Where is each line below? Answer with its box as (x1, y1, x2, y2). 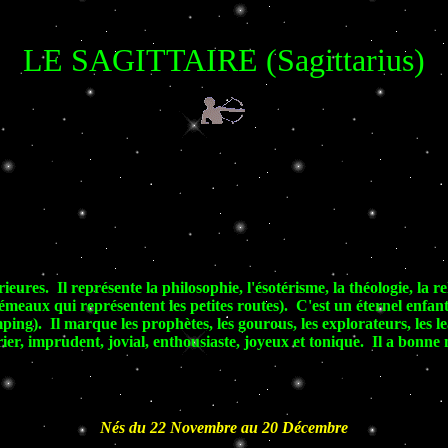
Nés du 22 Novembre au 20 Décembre (100, 419, 348, 436)
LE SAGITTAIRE (23, 42, 258, 78)
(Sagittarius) (258, 42, 425, 78)
